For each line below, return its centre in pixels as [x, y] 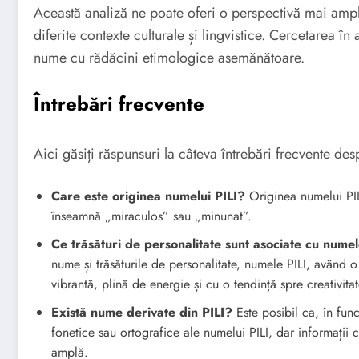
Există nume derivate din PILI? [142, 312]
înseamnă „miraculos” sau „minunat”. [151, 216]
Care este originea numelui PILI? [148, 196]
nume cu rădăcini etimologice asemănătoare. [169, 58]
